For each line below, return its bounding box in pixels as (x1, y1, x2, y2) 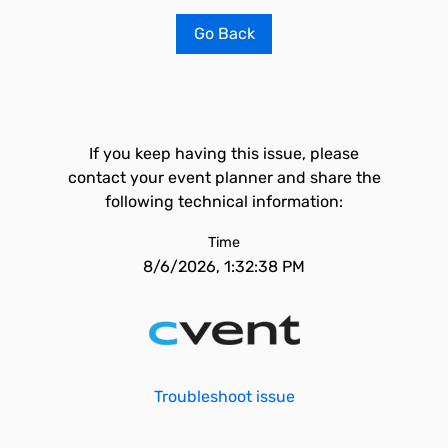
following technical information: (105, 192, 343, 211)
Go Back (193, 24, 255, 43)
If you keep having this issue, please (89, 144, 359, 163)
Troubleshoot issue (153, 387, 295, 406)
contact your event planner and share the (67, 168, 381, 187)
